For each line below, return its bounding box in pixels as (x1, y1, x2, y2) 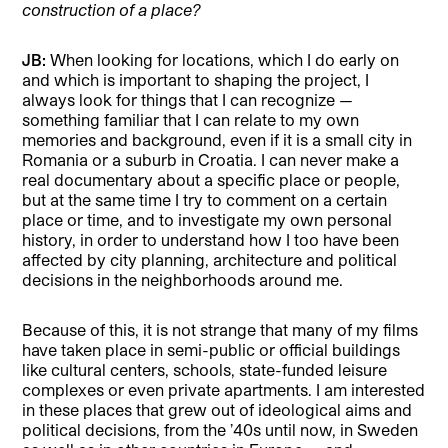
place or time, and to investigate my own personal (22, 210, 393, 230)
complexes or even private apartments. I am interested (22, 380, 426, 400)
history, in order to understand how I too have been (22, 230, 400, 250)
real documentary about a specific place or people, (22, 170, 401, 190)
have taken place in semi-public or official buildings (22, 340, 401, 360)
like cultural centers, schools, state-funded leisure (22, 360, 388, 380)
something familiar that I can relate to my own (22, 110, 360, 130)
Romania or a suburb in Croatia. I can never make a (22, 150, 400, 170)
